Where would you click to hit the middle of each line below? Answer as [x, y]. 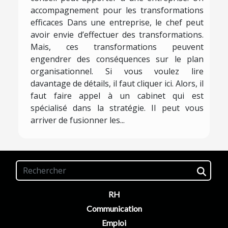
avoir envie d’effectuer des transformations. [117, 35]
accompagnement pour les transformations [117, 10]
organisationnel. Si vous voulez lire [117, 72]
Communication [114, 209]
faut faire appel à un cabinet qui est [117, 96]
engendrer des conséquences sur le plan [117, 59]
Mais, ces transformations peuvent [117, 47]
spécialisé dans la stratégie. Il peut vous [117, 108]
